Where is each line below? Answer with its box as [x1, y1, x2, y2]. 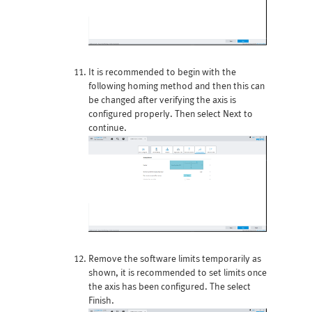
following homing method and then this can [88, 82, 265, 92]
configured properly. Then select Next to [88, 110, 253, 120]
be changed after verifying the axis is [88, 96, 236, 106]
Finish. [88, 297, 114, 306]
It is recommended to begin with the [88, 68, 236, 78]
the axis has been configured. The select [88, 283, 251, 292]
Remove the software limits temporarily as [88, 255, 261, 265]
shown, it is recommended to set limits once [88, 269, 267, 279]
